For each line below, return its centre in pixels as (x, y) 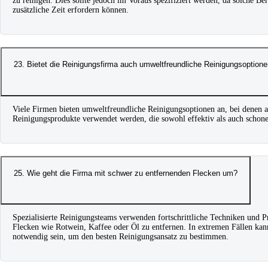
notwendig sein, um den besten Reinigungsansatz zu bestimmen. (121, 237)
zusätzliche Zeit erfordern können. (71, 10)
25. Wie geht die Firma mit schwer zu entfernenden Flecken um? (126, 173)
